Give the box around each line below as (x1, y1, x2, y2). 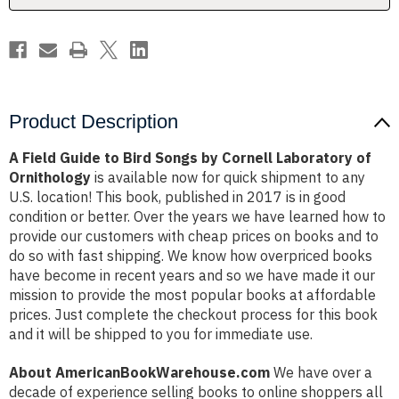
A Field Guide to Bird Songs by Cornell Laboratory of (9, 149, 371, 167)
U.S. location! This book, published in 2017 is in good (9, 188, 346, 207)
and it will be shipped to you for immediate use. (9, 325, 313, 344)
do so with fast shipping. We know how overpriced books (9, 247, 372, 265)
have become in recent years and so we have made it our (9, 266, 375, 285)
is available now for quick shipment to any (91, 168, 365, 187)
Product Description (9, 110, 178, 134)
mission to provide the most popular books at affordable (9, 286, 376, 305)
